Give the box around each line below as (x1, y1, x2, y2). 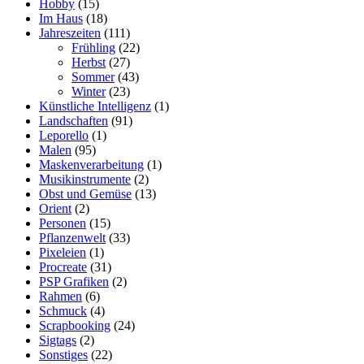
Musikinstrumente (39, 172, 131, 187)
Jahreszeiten (39, 26, 101, 41)
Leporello (39, 128, 89, 143)
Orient (39, 201, 71, 216)
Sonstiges (39, 348, 88, 362)
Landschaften (39, 114, 108, 128)
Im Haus (39, 11, 83, 26)
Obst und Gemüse (39, 187, 132, 201)
